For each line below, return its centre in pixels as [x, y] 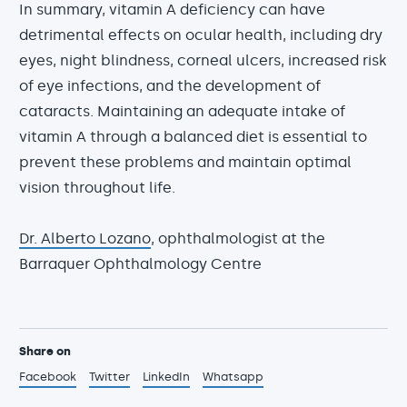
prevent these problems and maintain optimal [185, 163]
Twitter [109, 377]
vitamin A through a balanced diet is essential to [193, 137]
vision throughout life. [97, 188]
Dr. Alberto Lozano [85, 239]
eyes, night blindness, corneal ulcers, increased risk [203, 61]
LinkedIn [166, 377]
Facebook [48, 377]
